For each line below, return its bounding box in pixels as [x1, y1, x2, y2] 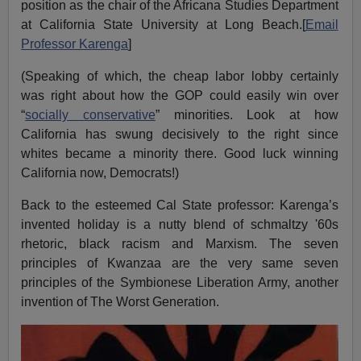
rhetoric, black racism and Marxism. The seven [21, 236, 338, 251]
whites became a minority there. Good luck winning [21, 146, 338, 160]
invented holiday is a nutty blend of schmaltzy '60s [21, 217, 338, 231]
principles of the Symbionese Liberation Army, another [21, 275, 338, 289]
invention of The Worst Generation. [21, 294, 220, 309]
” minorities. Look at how [155, 107, 338, 122]
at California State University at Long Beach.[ [21, 17, 305, 31]
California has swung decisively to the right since [21, 127, 338, 141]
